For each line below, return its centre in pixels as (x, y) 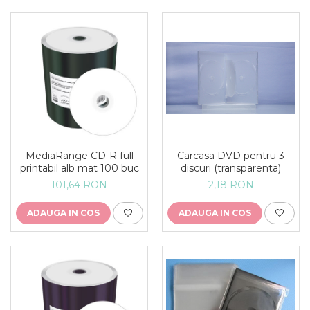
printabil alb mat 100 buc (79, 168)
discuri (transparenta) (231, 168)
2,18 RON (231, 185)
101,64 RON (79, 185)
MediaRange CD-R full (79, 156)
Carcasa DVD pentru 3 (231, 156)
